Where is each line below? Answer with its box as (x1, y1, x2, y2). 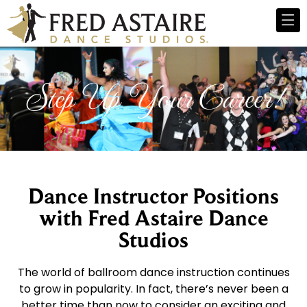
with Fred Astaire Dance (38, 206, 269, 231)
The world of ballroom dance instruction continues (17, 265, 290, 281)
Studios (119, 228, 188, 253)
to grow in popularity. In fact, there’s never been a (19, 281, 288, 297)
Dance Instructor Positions (28, 184, 279, 209)
